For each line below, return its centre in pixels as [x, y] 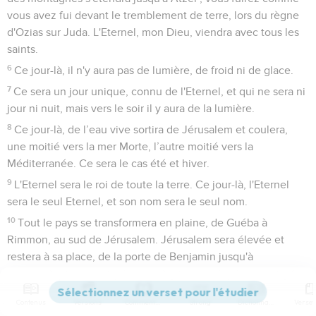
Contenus [31, 302]
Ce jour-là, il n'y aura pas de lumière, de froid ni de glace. [154, 70]
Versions [87, 302]
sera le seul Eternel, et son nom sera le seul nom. [127, 201]
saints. [23, 49]
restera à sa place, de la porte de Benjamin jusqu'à [130, 256]
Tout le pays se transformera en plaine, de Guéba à [143, 223]
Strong [200, 302]
